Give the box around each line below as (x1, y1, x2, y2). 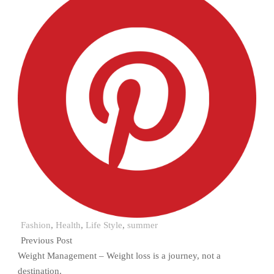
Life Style (86, 220, 122, 230)
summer (127, 220, 158, 230)
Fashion (21, 220, 51, 230)
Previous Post (21, 235, 72, 245)
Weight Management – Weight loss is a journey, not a (18, 250, 221, 261)
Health (56, 220, 81, 230)
